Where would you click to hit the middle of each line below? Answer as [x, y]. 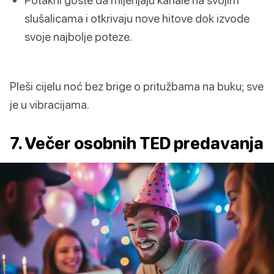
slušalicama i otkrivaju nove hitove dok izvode [137, 18]
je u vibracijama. [50, 104]
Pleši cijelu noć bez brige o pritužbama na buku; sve [137, 86]
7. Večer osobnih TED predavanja [137, 143]
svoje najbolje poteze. [78, 36]
